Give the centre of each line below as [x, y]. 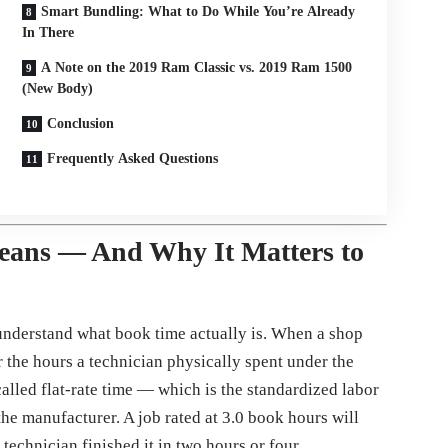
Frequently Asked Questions [133, 159]
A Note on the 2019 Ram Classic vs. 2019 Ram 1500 [197, 68]
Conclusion [81, 124]
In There [48, 33]
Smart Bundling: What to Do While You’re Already [198, 12]
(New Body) [58, 89]
